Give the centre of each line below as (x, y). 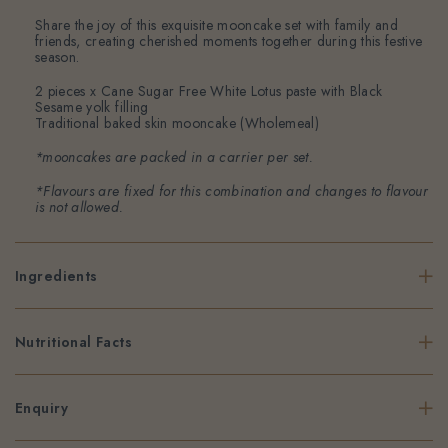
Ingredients (56, 275)
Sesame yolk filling (92, 107)
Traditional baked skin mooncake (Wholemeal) (177, 123)
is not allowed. (79, 207)
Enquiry (41, 407)
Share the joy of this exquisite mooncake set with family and (217, 25)
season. (57, 57)
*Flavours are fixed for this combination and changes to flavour (232, 191)
